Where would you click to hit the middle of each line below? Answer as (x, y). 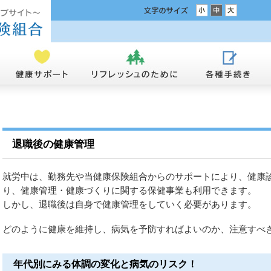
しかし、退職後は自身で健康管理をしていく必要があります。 (129, 204)
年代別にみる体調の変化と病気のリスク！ (105, 264)
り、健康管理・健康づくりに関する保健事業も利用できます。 (129, 191)
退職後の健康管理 (53, 144)
